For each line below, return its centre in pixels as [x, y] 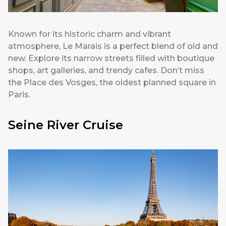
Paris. [19, 95]
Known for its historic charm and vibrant [90, 34]
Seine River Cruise [66, 125]
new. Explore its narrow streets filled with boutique [111, 59]
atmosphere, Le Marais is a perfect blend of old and [113, 46]
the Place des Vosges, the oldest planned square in [112, 83]
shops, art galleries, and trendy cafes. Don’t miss [106, 71]
